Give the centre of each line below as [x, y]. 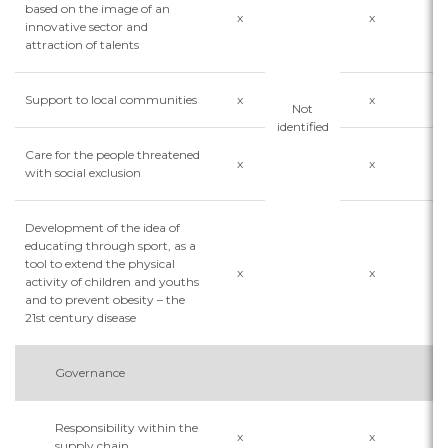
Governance [90, 372]
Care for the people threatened [112, 154]
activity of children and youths [112, 281]
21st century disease [80, 317]
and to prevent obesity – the [105, 299]
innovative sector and [86, 26]
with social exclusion [83, 172]
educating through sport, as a [110, 245]
